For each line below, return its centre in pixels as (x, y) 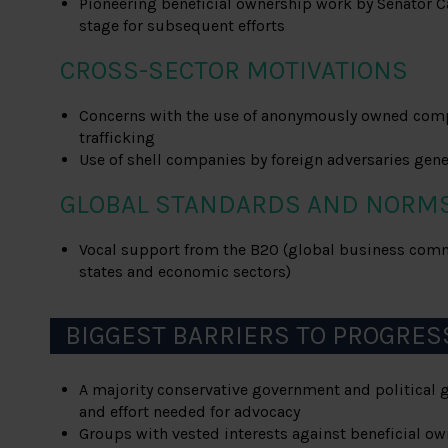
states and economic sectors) (185, 272)
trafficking (117, 138)
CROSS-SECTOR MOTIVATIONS (234, 71)
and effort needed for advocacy (190, 412)
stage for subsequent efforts (182, 26)
